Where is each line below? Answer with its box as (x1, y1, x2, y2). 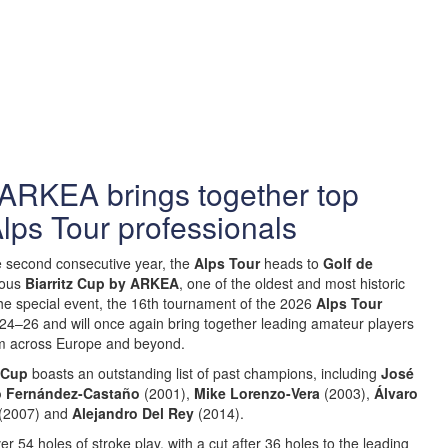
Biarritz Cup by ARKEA (25, 273, 179, 293)
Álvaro (370, 383, 418, 403)
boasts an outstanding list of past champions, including (28, 363, 381, 383)
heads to (260, 253, 323, 273)
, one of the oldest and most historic (179, 273, 405, 293)
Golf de (323, 253, 373, 273)
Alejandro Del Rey (72, 403, 194, 423)
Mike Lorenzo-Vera (194, 383, 320, 403)
